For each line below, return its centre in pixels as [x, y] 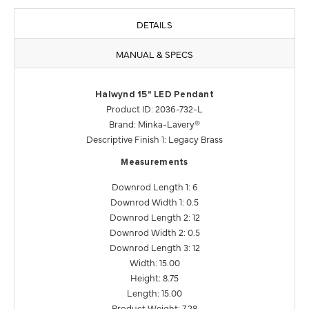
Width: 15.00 [154, 262]
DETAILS [154, 24]
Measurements [154, 163]
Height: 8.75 [154, 278]
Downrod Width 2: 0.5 [154, 232]
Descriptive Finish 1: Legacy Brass [154, 139]
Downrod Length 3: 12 [154, 247]
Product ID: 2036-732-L [154, 109]
